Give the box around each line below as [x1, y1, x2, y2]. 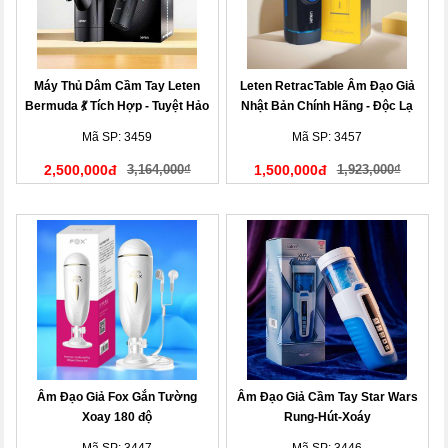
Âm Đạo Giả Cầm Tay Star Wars [236, 390, 418, 404]
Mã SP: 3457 [292, 130, 363, 144]
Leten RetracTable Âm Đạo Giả [239, 79, 415, 93]
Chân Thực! [293, 119, 361, 133]
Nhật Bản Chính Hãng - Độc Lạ [241, 99, 414, 113]
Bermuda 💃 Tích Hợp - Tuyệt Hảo [25, 99, 210, 113]
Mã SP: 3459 [82, 130, 153, 144]
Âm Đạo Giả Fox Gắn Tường [37, 390, 198, 404]
